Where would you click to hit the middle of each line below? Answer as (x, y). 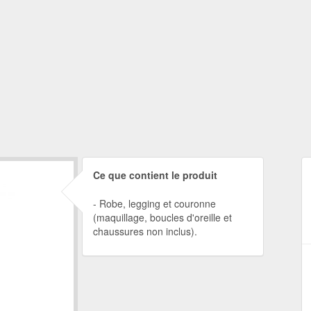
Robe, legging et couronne (157, 203)
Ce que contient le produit (155, 175)
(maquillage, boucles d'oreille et (162, 217)
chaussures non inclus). (145, 231)
